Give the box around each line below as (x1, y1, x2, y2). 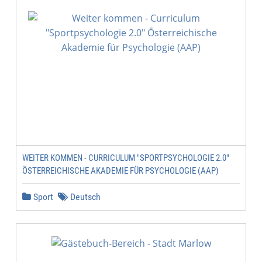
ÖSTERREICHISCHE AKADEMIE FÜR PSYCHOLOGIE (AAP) (22, 166, 219, 176)
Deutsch (68, 191, 101, 202)
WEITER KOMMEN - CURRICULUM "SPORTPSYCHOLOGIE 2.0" (22, 153, 229, 163)
